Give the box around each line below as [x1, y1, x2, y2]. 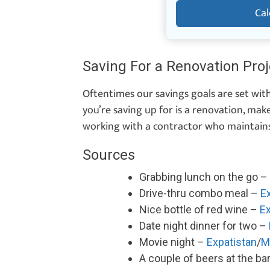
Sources [83, 146, 135, 163]
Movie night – [139, 235, 207, 248]
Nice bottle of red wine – [139, 202, 260, 216]
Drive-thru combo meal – [139, 186, 260, 199]
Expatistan [207, 235, 257, 248]
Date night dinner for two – [139, 219, 269, 232]
